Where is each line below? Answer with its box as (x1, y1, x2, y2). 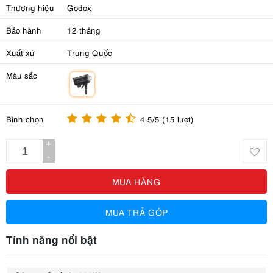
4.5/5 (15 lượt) (140, 113, 194, 124)
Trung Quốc (67, 47, 112, 58)
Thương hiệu (6, 2, 54, 13)
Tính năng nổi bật (6, 232, 97, 246)
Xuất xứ (6, 47, 35, 58)
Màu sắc (6, 69, 37, 80)
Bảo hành (6, 24, 41, 35)
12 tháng (67, 24, 101, 35)
